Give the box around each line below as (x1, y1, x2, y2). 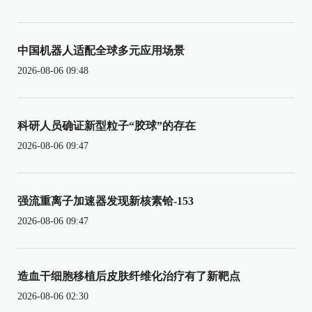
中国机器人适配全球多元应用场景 (17, 44, 185, 56)
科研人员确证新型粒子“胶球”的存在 (17, 119, 196, 132)
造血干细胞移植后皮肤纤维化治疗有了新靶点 (17, 270, 240, 282)
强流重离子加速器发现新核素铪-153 (17, 194, 194, 207)
